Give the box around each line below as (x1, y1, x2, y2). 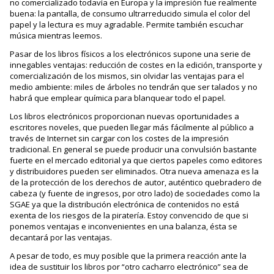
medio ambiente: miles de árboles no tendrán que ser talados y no (10, 81, 258, 92)
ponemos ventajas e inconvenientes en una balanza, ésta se (10, 221, 238, 232)
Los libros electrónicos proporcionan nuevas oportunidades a (10, 111, 240, 122)
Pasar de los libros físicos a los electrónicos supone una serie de (10, 48, 251, 59)
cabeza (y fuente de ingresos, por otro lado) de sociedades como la (10, 188, 261, 199)
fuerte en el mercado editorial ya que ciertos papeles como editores (10, 155, 263, 166)
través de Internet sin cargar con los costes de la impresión (10, 133, 229, 144)
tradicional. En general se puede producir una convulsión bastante (10, 144, 257, 155)
